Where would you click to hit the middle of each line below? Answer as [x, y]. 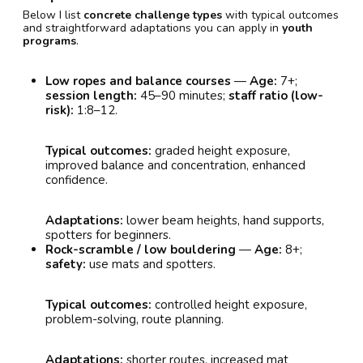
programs [49, 41]
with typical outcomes [280, 15]
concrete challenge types [153, 15]
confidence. [77, 180]
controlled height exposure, [229, 305]
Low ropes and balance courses [138, 81]
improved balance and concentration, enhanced [175, 166]
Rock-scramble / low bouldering [141, 250]
